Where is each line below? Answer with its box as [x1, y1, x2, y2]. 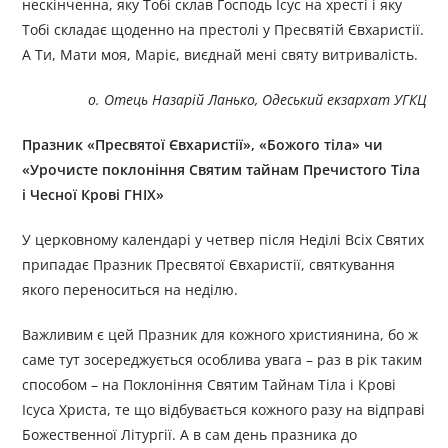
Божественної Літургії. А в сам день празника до [22, 425, 358, 445]
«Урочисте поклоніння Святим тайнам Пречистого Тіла [22, 160, 421, 180]
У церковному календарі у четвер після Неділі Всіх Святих [22, 230, 425, 250]
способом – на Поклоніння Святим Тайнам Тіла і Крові [22, 375, 397, 395]
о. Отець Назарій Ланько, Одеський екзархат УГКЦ [87, 90, 426, 110]
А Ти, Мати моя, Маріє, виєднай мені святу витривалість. [22, 45, 419, 65]
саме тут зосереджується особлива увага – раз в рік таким [22, 350, 423, 370]
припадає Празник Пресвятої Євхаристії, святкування [22, 255, 396, 275]
